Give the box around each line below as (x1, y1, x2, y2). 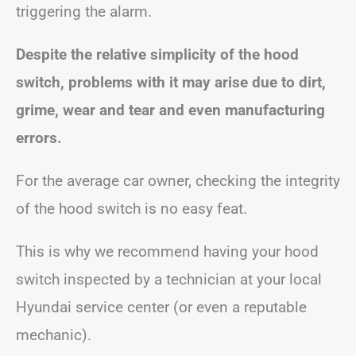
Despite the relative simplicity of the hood (16, 45, 299, 64)
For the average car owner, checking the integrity (16, 172, 340, 190)
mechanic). (16, 326, 91, 344)
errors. (16, 129, 62, 147)
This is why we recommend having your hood (16, 242, 319, 261)
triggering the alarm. (16, 2, 152, 21)
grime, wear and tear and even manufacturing (16, 101, 325, 119)
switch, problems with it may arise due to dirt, (16, 73, 326, 91)
